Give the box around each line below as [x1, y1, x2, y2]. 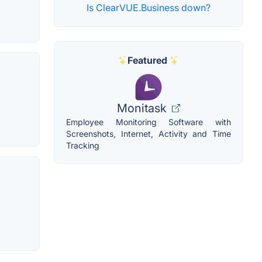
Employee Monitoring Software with [66, 117, 231, 127]
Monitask [117, 101, 170, 116]
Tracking [66, 140, 99, 151]
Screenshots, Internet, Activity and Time [66, 129, 231, 139]
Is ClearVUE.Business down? [87, 2, 211, 14]
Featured [127, 54, 167, 67]
